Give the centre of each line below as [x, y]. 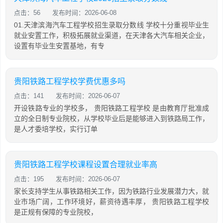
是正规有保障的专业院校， [56, 212]
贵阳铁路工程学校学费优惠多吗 [70, 81]
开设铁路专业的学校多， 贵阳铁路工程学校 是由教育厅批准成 [111, 108]
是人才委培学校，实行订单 [56, 129]
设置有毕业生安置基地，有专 [59, 46]
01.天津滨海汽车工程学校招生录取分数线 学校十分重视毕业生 [111, 25]
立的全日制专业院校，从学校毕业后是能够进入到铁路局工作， [111, 118]
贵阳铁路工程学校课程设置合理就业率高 [86, 164]
